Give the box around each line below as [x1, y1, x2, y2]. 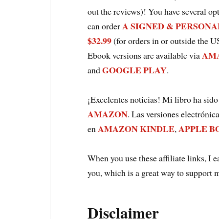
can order [88, 20, 123, 32]
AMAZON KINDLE [98, 122, 175, 135]
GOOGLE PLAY [102, 64, 167, 77]
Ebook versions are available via [88, 49, 202, 62]
